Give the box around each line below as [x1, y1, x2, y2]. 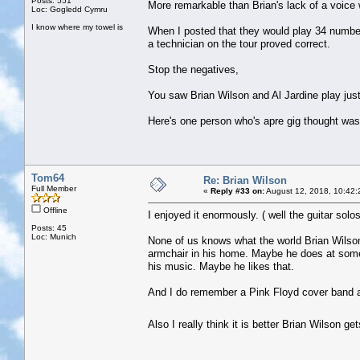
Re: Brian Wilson [203, 174, 287, 186]
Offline [41, 205, 67, 215]
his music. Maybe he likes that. [148, 260, 294, 272]
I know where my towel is [31, 22, 123, 31]
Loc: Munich [31, 231, 76, 241]
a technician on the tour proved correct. [148, 37, 330, 50]
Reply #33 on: [211, 186, 264, 195]
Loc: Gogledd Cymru [31, 4, 108, 14]
